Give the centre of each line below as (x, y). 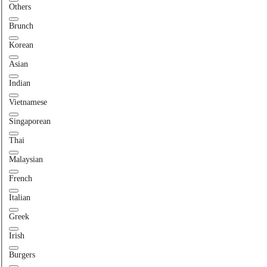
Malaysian (26, 160)
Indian (19, 83)
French (20, 179)
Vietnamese (28, 103)
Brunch (21, 26)
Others (20, 7)
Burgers (22, 255)
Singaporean (30, 122)
